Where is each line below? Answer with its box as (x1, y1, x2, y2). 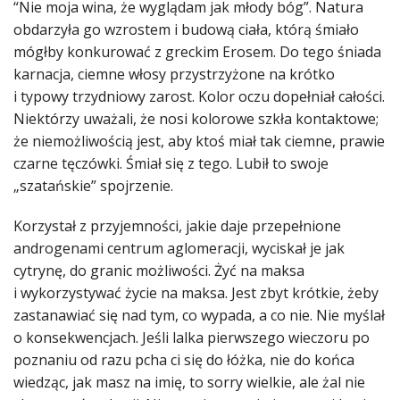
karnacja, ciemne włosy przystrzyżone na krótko (13, 64, 335, 85)
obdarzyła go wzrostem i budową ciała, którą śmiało (13, 20, 359, 40)
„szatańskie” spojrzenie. (13, 176, 173, 196)
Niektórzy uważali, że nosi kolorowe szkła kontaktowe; (13, 109, 379, 129)
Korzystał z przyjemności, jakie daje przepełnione (13, 216, 341, 237)
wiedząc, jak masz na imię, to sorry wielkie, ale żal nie (13, 372, 365, 393)
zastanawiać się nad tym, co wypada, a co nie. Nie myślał (13, 305, 385, 326)
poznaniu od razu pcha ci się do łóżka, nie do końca (13, 350, 354, 371)
